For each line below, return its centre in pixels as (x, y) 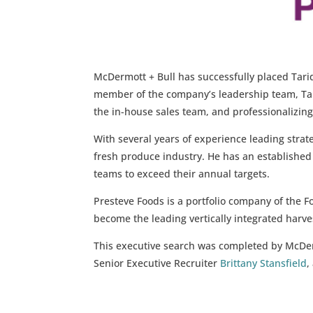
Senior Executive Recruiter (157, 263)
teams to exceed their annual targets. (182, 173)
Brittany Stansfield (264, 263)
